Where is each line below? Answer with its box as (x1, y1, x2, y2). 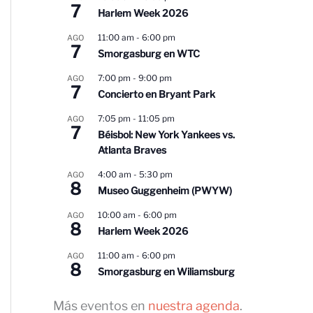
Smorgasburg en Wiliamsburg (98, 265, 235, 278)
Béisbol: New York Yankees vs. (98, 129, 235, 141)
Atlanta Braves (98, 144, 166, 156)
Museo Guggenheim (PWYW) (98, 184, 232, 197)
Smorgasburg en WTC (98, 48, 200, 60)
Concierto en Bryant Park (98, 88, 215, 101)
